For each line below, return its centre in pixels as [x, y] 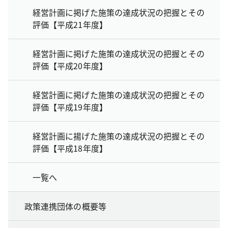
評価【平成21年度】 [70, 24]
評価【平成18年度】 [70, 148]
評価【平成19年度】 [70, 107]
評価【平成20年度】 [70, 65]
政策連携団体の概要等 [65, 206]
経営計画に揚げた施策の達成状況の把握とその [119, 136]
